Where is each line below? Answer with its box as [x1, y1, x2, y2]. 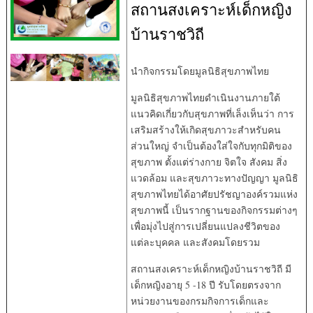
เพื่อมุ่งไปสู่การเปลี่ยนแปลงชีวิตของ [130, 219, 280, 233]
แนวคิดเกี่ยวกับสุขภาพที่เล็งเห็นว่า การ [130, 106, 294, 120]
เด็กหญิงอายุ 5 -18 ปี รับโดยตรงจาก [130, 277, 281, 291]
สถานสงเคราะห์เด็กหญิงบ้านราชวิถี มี [130, 261, 291, 275]
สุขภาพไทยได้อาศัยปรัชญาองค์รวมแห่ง [130, 187, 298, 201]
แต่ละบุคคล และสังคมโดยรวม [130, 235, 260, 249]
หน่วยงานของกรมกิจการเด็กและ [130, 293, 269, 307]
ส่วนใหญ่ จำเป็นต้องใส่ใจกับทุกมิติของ [130, 138, 292, 152]
